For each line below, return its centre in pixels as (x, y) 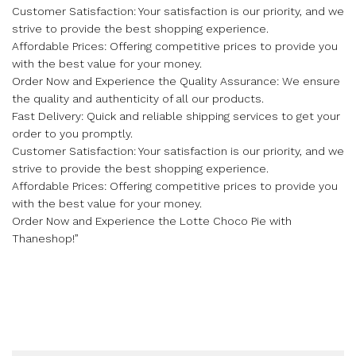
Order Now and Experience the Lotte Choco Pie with (152, 221)
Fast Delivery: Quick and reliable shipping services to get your (176, 116)
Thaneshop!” (45, 238)
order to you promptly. (72, 133)
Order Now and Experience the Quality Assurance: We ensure (176, 81)
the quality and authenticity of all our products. (138, 98)
